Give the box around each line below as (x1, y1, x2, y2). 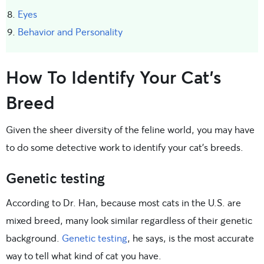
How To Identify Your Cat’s (6, 64, 221, 88)
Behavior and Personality (18, 25, 123, 38)
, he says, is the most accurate (127, 231, 254, 244)
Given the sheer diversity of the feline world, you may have (6, 123, 255, 136)
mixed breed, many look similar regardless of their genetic (6, 213, 252, 226)
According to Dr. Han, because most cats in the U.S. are (6, 196, 241, 209)
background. (6, 231, 62, 244)
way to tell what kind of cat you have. (6, 249, 161, 262)
